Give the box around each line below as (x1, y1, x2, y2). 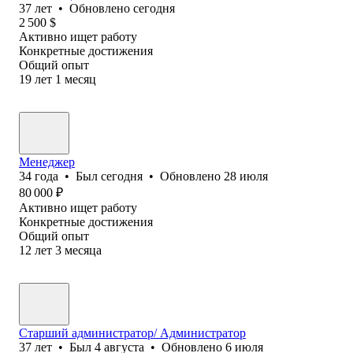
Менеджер (19, 154, 75, 169)
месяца (65, 243, 102, 257)
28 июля (224, 169, 268, 183)
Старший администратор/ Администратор (19, 325, 246, 340)
